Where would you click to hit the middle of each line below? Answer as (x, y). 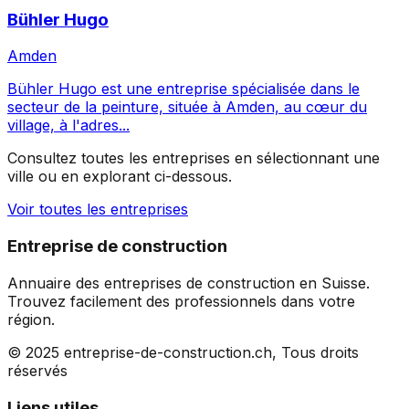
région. (31, 319)
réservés (37, 370)
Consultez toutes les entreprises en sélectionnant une (194, 158)
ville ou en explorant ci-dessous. (120, 177)
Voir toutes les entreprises (98, 210)
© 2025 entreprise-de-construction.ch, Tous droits (183, 352)
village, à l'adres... (68, 126)
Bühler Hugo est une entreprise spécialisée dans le (184, 89)
